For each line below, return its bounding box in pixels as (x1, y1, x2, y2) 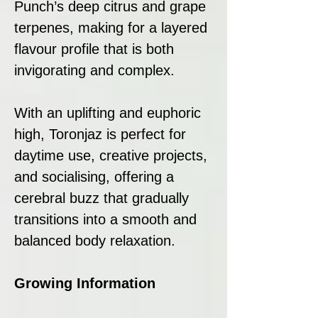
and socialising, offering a (14, 168, 174, 185)
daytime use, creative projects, (14, 147, 207, 163)
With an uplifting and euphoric (14, 104, 201, 121)
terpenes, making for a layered (14, 19, 207, 35)
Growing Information (14, 275, 155, 291)
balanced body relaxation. (14, 232, 175, 248)
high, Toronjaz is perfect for (14, 126, 186, 142)
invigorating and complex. (14, 62, 175, 78)
